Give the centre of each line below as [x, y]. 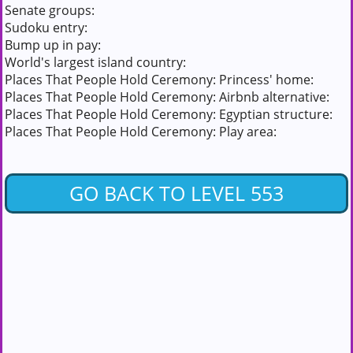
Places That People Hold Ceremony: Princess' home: [159, 79]
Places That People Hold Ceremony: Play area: [141, 131]
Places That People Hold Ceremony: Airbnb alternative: [167, 97]
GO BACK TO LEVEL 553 [176, 193]
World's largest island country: [95, 62]
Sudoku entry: [46, 27]
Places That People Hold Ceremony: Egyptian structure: [169, 114]
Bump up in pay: [53, 45]
